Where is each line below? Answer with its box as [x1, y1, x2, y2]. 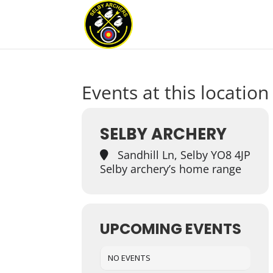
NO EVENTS [108, 252, 151, 263]
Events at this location [82, 80, 269, 105]
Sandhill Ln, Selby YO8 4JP [115, 147, 251, 162]
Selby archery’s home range [100, 161, 242, 176]
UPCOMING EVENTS [100, 219, 242, 239]
